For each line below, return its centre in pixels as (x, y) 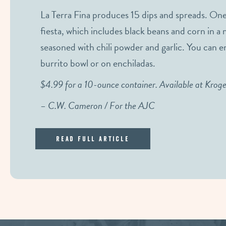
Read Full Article (93, 139)
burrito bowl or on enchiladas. (98, 63)
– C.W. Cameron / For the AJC (98, 106)
